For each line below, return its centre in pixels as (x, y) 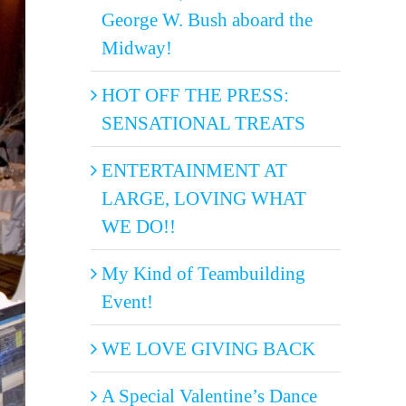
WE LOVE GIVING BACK (208, 348)
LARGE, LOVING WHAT (204, 198)
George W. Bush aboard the (207, 19)
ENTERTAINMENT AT (194, 169)
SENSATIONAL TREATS (203, 122)
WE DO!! (139, 226)
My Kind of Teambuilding (203, 273)
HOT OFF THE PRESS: (195, 94)
